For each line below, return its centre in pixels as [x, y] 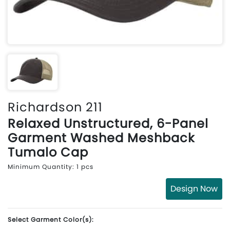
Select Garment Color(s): [51, 220]
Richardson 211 [55, 107]
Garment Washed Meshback [101, 138]
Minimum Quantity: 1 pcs [51, 167]
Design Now [194, 189]
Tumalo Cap [48, 152]
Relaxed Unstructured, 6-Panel [108, 124]
